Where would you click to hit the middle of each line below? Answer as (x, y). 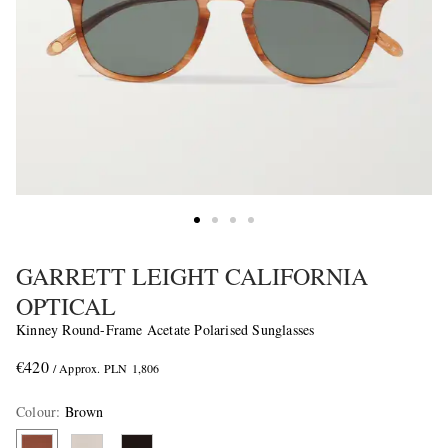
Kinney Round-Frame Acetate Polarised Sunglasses (165, 330)
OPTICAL (66, 306)
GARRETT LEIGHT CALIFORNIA (192, 276)
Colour (36, 412)
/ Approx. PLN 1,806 (106, 368)
